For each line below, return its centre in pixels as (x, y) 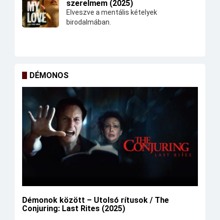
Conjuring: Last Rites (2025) (74, 208)
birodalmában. (89, 22)
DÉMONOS (49, 76)
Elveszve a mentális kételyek (112, 13)
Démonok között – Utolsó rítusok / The (96, 200)
